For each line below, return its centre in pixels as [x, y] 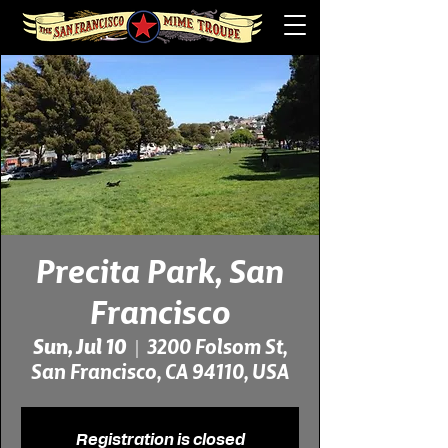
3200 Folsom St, [217, 349]
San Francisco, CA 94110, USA [160, 374]
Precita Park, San [160, 275]
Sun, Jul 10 [79, 349]
